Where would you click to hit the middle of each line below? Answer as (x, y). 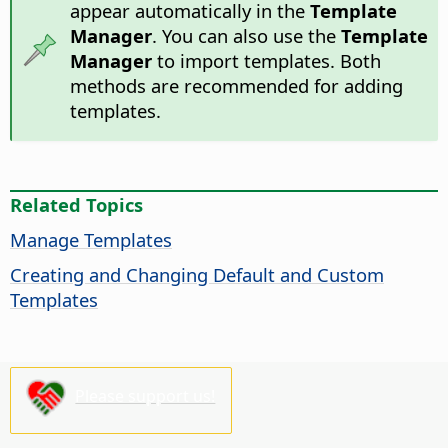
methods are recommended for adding (236, 86)
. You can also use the (246, 36)
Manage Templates (91, 239)
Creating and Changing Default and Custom (197, 274)
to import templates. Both (266, 61)
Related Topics (76, 204)
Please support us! (145, 396)
